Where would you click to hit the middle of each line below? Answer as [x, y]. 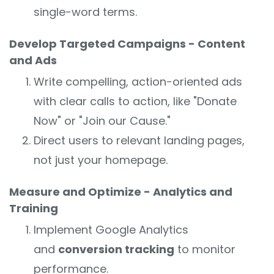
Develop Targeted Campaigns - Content [127, 44]
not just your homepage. [101, 160]
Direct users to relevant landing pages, [139, 140]
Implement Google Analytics [111, 230]
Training [34, 209]
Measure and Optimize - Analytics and [121, 192]
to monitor [205, 250]
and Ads [33, 60]
